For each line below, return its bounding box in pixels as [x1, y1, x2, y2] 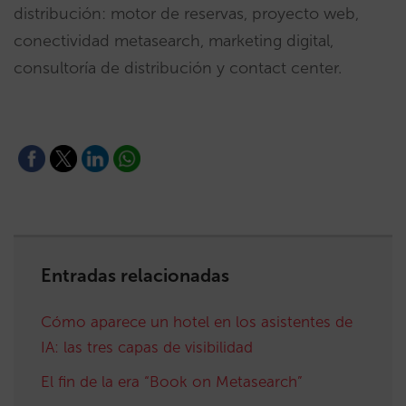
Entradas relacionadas [41, 264, 229, 286]
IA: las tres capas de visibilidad [41, 337, 253, 356]
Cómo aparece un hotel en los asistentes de [41, 312, 353, 331]
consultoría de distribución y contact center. [14, 57, 342, 78]
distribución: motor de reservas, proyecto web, [14, 3, 359, 24]
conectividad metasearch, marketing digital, [14, 30, 333, 51]
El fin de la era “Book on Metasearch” [41, 372, 303, 391]
